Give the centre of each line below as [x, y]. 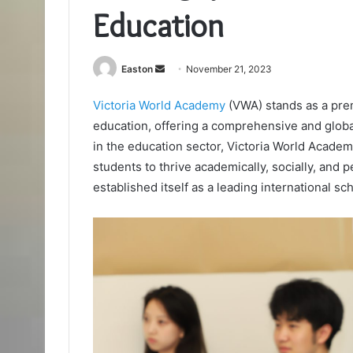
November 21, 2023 [229, 69]
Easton [137, 69]
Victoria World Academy [159, 106]
